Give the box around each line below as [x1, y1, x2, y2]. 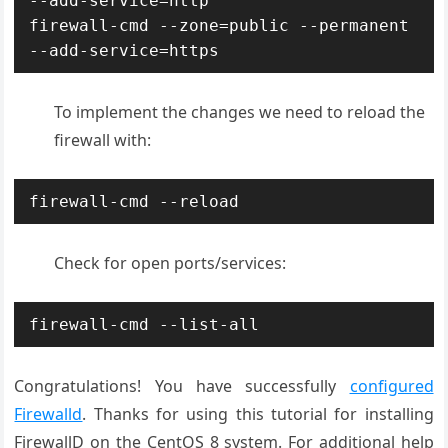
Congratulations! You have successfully [14, 375, 350, 397]
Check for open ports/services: [54, 252, 287, 274]
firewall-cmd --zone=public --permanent [29, 16, 410, 35]
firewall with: [54, 129, 152, 151]
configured [349, 375, 434, 397]
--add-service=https [29, 41, 220, 60]
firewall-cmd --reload [29, 192, 240, 211]
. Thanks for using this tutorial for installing [82, 403, 434, 425]
